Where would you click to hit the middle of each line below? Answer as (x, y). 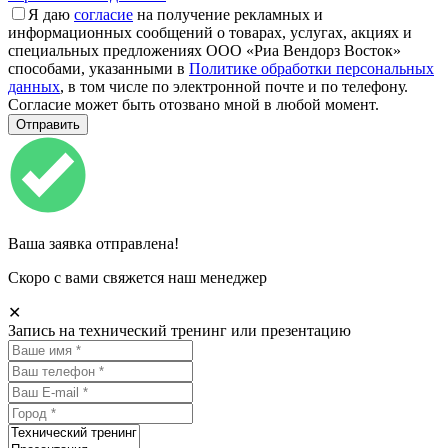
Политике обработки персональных (311, 68)
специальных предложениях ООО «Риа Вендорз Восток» (204, 50)
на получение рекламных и (228, 14)
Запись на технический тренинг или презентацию (179, 330)
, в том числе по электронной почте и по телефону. (234, 86)
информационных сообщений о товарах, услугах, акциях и (210, 32)
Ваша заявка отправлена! (93, 243)
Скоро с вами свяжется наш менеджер (137, 277)
